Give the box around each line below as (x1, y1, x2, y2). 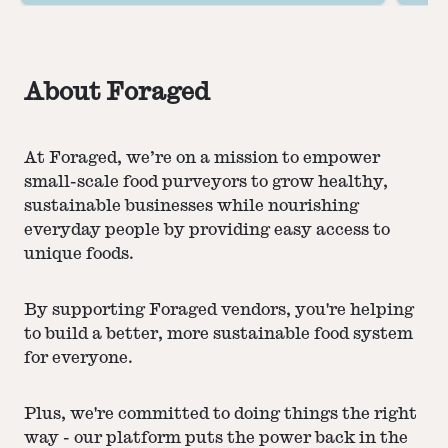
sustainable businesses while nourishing (24, 198, 359, 215)
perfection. (53, 7, 145, 24)
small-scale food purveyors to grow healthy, (24, 174, 388, 191)
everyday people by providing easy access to (24, 222, 390, 239)
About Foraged (24, 79, 210, 104)
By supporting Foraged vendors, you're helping (24, 302, 414, 319)
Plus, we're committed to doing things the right (24, 406, 417, 423)
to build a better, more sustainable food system (24, 326, 413, 343)
